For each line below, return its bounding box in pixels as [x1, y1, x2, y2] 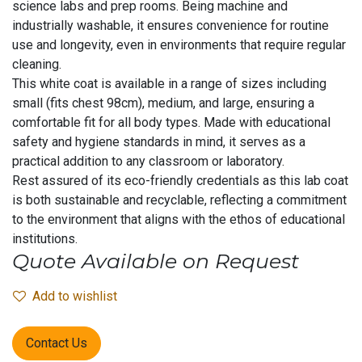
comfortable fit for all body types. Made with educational [12, 115, 330, 130]
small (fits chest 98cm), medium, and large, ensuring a [12, 95, 314, 111]
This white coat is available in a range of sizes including [12, 76, 326, 91]
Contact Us [26, 335, 87, 351]
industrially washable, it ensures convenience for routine [12, 18, 329, 33]
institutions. [12, 231, 78, 246]
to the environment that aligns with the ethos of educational [12, 212, 345, 227]
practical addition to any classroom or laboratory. [12, 154, 284, 169]
